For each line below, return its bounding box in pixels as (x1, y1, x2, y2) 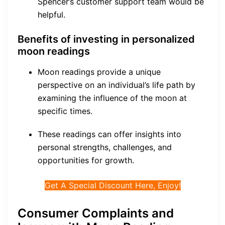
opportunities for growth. (38, 155, 134, 166)
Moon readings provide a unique (38, 67, 161, 77)
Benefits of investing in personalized (18, 33, 195, 46)
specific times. (38, 106, 92, 117)
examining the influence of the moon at (38, 93, 187, 103)
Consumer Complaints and (18, 206, 174, 221)
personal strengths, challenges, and (38, 142, 172, 153)
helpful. (38, 10, 65, 20)
